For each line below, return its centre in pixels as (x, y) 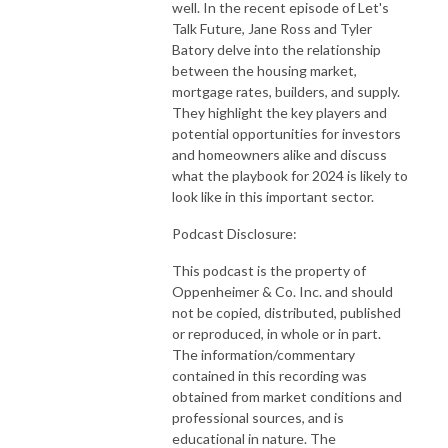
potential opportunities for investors (286, 133)
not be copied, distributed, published (286, 312)
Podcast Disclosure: (234, 233)
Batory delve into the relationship (276, 49)
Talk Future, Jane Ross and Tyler (272, 28)
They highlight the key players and (279, 112)
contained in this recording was (269, 375)
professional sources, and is (258, 417)
